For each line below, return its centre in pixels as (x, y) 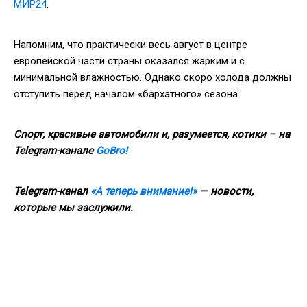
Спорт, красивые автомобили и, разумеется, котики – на (152, 134)
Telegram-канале (55, 150)
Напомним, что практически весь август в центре (131, 44)
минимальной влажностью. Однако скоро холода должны (152, 77)
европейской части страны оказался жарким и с (129, 61)
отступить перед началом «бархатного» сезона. (127, 94)
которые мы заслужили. (73, 207)
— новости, (225, 191)
